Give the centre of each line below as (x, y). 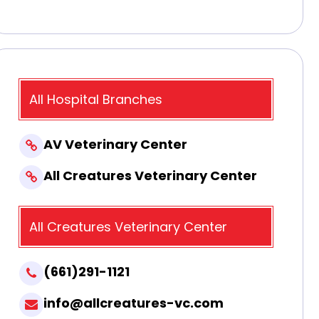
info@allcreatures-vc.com (134, 303)
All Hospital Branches (96, 99)
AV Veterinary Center (115, 144)
